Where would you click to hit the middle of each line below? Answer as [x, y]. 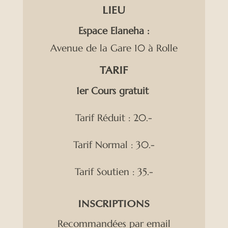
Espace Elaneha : [114, 31]
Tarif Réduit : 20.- [114, 118]
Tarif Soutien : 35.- [114, 172]
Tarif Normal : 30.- [114, 145]
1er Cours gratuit [114, 91]
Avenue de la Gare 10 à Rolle [114, 48]
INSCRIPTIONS [114, 205]
